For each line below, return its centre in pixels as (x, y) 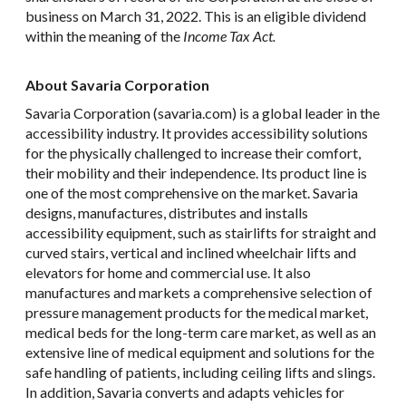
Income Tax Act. (229, 36)
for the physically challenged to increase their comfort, (193, 153)
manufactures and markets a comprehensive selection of (199, 293)
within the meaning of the (104, 36)
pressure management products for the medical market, (197, 313)
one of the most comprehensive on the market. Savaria (192, 193)
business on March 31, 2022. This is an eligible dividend (196, 16)
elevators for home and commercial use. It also (168, 273)
